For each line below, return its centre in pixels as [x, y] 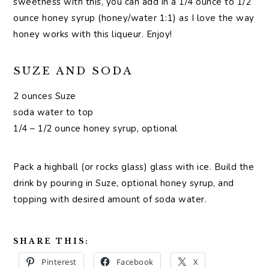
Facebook [135, 261]
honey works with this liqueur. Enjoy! [93, 34]
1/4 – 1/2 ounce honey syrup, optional [95, 128]
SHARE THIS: [52, 241]
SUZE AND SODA [73, 71]
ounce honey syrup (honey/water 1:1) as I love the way [134, 18]
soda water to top [53, 112]
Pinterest [59, 261]
